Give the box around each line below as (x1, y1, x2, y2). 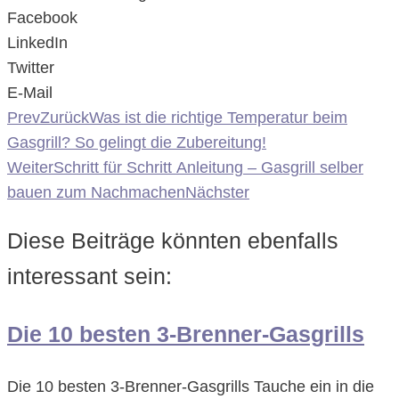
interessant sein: (7, 264, 172, 289)
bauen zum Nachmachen (7, 183, 185, 201)
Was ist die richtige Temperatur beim (89, 108, 347, 126)
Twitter (7, 58, 54, 77)
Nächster (185, 183, 249, 201)
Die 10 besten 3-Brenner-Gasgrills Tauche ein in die (7, 378, 374, 396)
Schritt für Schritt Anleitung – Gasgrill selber (53, 158, 363, 176)
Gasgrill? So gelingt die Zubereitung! (7, 133, 266, 151)
